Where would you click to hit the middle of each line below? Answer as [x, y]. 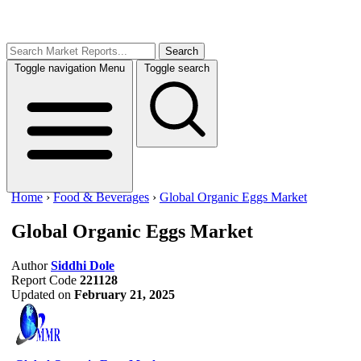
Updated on [41, 294]
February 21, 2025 [124, 294]
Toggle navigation [55, 68]
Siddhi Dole [83, 265]
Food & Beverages [101, 197]
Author [29, 265]
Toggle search [177, 68]
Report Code [44, 280]
